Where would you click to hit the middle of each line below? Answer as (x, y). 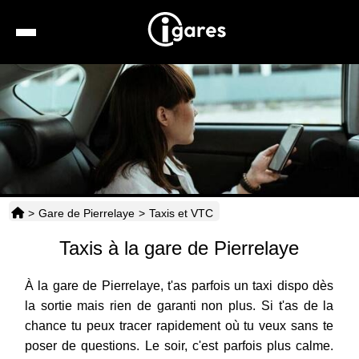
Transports (206, 224)
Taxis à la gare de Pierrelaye (179, 248)
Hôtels (197, 150)
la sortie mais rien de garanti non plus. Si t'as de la (179, 306)
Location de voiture (226, 113)
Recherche (206, 77)
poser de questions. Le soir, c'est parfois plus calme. (179, 346)
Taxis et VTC (181, 214)
